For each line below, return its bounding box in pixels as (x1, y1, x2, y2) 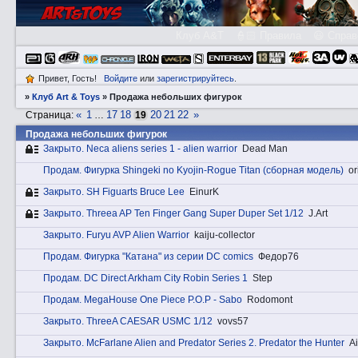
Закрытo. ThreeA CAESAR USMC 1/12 (43, 316, 213, 328)
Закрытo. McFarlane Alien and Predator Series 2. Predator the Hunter (43, 337, 344, 349)
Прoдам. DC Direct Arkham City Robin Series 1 (43, 272, 248, 284)
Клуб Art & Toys (32, 92, 101, 102)
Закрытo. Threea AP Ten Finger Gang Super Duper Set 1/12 (43, 208, 304, 220)
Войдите (103, 73, 137, 83)
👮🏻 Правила (235, 30, 301, 42)
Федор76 (258, 251, 299, 263)
